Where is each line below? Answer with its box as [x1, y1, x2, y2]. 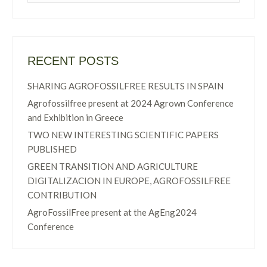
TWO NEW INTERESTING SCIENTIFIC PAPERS [27, 129, 219, 140]
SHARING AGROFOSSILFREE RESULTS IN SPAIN [27, 80, 223, 91]
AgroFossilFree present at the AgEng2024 [27, 206, 197, 218]
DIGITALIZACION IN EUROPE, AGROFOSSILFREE [27, 175, 231, 186]
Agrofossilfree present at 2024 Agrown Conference [27, 97, 234, 108]
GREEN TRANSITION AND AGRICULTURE [27, 160, 198, 172]
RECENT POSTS [27, 54, 119, 67]
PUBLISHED [27, 143, 77, 154]
